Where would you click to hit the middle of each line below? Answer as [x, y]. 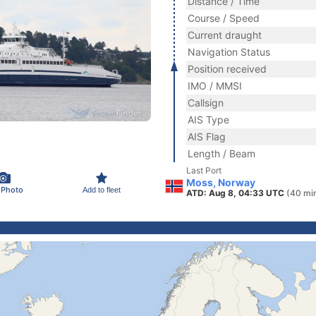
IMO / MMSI [215, 86]
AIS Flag [207, 136]
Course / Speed [224, 18]
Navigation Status [229, 52]
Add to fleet [102, 189]
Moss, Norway [221, 182]
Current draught [225, 35]
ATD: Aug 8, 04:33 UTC [236, 193]
